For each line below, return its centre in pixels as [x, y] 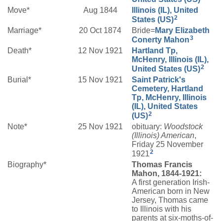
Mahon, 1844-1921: [167, 174]
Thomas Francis [162, 165]
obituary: [148, 127]
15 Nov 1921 [101, 80]
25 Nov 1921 [101, 127]
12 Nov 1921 [101, 51]
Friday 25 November [167, 145]
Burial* [19, 80]
